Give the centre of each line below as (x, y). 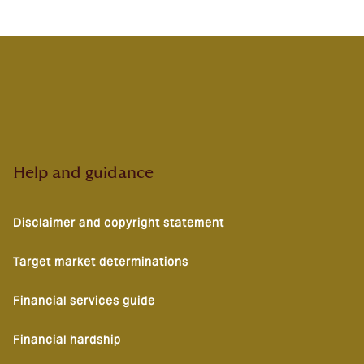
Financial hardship (67, 340)
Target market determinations (101, 262)
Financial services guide (84, 301)
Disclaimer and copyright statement (119, 223)
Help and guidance (83, 173)
